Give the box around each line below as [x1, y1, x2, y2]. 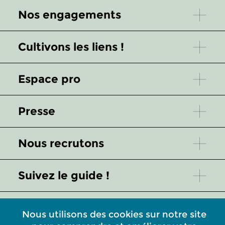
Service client [18, 201, 94, 214]
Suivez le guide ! [18, 169, 109, 182]
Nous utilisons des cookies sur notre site [22, 209, 206, 220]
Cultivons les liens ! [18, 40, 124, 54]
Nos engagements [18, 8, 121, 22]
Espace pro [18, 72, 80, 86]
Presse [18, 104, 55, 118]
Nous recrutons [18, 137, 104, 150]
